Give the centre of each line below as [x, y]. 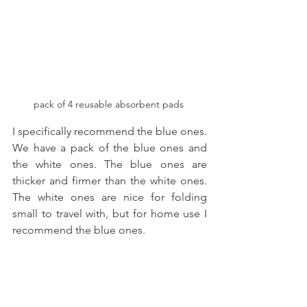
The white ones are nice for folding [110, 197]
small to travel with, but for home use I [110, 213]
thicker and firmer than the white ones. [110, 180]
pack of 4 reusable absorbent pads [110, 104]
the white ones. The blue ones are [110, 164]
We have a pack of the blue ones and [110, 147]
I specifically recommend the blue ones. [110, 131]
